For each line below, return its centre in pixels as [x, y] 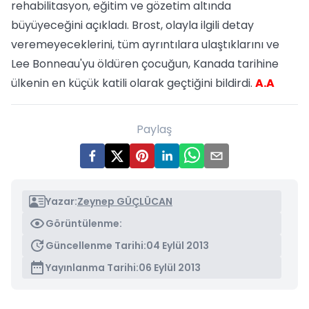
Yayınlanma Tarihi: [92, 268]
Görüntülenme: [84, 223]
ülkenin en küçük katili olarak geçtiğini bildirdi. [133, 83]
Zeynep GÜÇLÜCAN [125, 201]
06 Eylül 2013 [170, 268]
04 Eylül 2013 [178, 246]
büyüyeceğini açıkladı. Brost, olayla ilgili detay [132, 25]
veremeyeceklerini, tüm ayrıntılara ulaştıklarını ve [145, 44]
